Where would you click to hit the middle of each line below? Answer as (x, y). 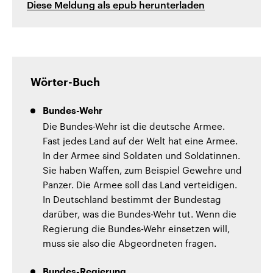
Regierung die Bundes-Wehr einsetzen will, (136, 228)
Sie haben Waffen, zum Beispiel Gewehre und (142, 170)
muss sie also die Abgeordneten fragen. (129, 243)
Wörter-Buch (65, 82)
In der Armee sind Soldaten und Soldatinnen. (141, 155)
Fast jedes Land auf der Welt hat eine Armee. (140, 140)
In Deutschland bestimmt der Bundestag (132, 199)
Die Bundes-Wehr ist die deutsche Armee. (134, 126)
